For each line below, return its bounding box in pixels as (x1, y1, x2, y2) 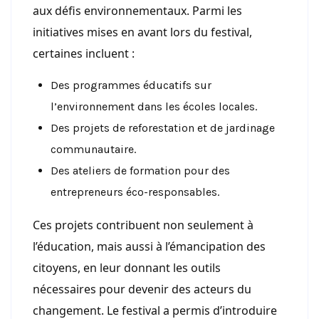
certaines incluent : (33, 46, 135, 62)
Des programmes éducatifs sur (51, 78, 211, 93)
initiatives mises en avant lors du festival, (33, 24, 252, 41)
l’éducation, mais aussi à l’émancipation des (33, 239, 266, 255)
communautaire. (51, 142, 136, 157)
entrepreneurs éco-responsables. (51, 185, 219, 199)
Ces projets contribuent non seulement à (33, 217, 253, 234)
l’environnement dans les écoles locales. (51, 100, 257, 114)
